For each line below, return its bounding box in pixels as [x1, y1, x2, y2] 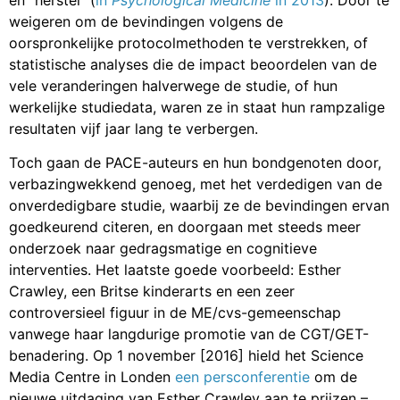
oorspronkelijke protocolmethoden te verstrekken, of [9, 34, 368, 53]
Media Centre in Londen [9, 368, 175, 387]
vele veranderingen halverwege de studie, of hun [9, 77, 337, 96]
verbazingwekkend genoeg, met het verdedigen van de [9, 175, 382, 194]
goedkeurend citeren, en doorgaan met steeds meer [9, 218, 361, 237]
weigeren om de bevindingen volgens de [9, 12, 283, 31]
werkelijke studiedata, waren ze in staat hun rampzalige [9, 98, 385, 117]
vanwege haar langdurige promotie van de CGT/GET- [9, 325, 369, 344]
